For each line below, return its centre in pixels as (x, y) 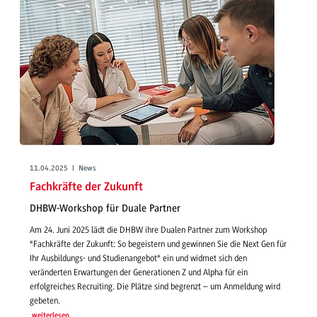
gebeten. (45, 301)
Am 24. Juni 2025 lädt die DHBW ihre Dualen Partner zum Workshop (148, 230)
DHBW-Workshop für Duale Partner (105, 208)
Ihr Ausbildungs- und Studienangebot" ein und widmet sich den (138, 259)
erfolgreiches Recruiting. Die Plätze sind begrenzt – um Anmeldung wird (155, 287)
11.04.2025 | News (63, 168)
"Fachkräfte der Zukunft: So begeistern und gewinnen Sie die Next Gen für (158, 244)
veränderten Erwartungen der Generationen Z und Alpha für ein (139, 273)
